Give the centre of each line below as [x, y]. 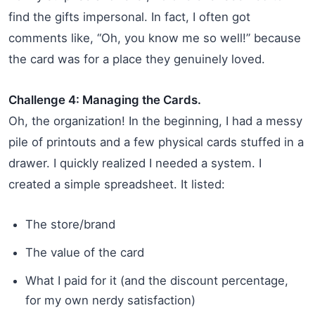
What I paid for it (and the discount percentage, [157, 280]
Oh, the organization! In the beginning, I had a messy [155, 121]
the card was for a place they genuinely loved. [137, 59]
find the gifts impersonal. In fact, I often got [129, 17]
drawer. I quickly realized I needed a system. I [135, 163]
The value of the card [85, 252]
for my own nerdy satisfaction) [110, 300]
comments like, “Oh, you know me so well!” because [155, 38]
